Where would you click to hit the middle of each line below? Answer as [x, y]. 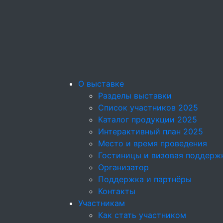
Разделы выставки [135, 96]
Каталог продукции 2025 [148, 119]
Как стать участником [142, 215]
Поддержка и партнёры [145, 179]
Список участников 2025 [148, 108]
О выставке [101, 84]
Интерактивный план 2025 [151, 131]
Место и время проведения [153, 143]
